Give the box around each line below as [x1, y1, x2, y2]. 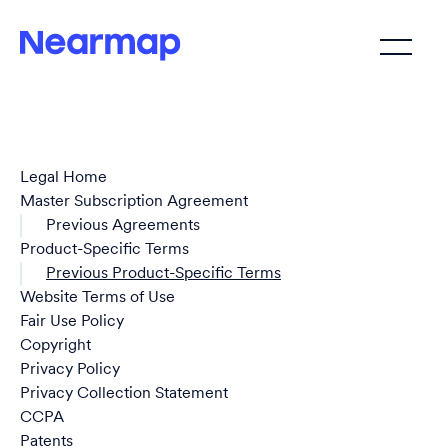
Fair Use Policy [20, 314, 124, 330]
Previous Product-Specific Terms [46, 266, 281, 282]
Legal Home [20, 170, 107, 186]
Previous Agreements [46, 218, 200, 234]
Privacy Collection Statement [20, 386, 228, 402]
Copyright [20, 338, 91, 354]
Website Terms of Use [20, 290, 175, 306]
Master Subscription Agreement [20, 194, 248, 210]
